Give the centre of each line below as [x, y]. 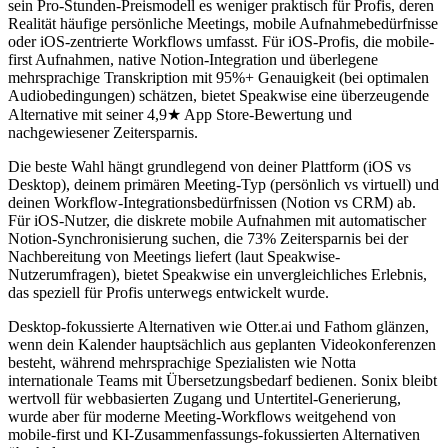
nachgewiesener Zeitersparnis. [103, 132]
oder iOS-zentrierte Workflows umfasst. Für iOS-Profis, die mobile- [221, 41]
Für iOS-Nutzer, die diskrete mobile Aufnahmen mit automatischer [217, 220]
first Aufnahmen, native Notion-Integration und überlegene [193, 59]
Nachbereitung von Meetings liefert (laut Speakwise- [174, 256]
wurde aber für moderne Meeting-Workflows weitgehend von [202, 416]
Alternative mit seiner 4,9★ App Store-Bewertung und [180, 114]
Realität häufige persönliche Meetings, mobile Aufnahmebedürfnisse [223, 23]
